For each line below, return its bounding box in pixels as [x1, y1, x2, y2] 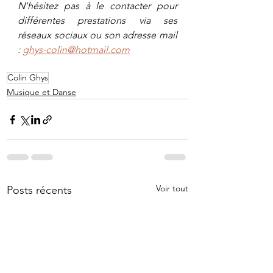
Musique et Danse [7, 87, 76, 98]
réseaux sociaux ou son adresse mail [18, 29, 177, 41]
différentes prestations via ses [18, 15, 177, 27]
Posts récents [7, 183, 72, 197]
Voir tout [156, 183, 188, 194]
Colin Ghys [7, 72, 48, 83]
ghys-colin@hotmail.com [23, 44, 130, 56]
